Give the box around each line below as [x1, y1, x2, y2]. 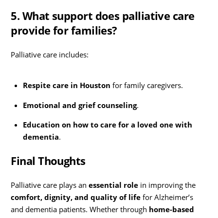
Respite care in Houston [22, 80, 110, 91]
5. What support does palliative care [11, 8, 195, 23]
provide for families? [11, 23, 117, 38]
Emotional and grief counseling [22, 100, 137, 110]
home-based [149, 204, 195, 215]
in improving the [138, 180, 196, 190]
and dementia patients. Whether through [11, 204, 149, 215]
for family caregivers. [110, 80, 183, 91]
